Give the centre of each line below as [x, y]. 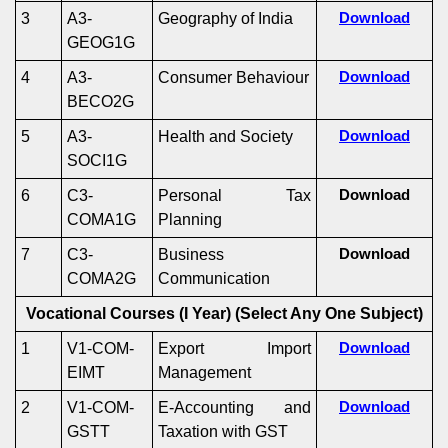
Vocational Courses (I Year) [130, 313]
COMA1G [101, 219]
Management [204, 372]
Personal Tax [234, 195]
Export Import [234, 348]
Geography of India [225, 18]
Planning [190, 219]
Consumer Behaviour [233, 77]
